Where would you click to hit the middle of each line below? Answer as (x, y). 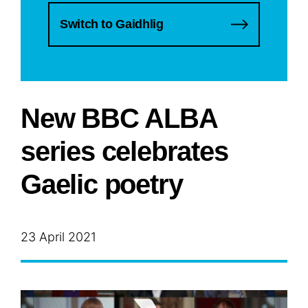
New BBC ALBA (119, 119)
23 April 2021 (58, 237)
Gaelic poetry (102, 185)
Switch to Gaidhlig (112, 24)
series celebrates (124, 152)
